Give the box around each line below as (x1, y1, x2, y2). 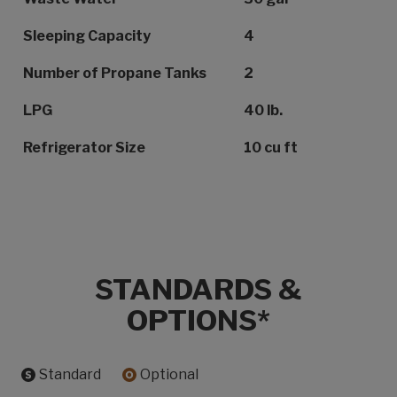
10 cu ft (244, 138, 298, 156)
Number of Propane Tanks (23, 64, 206, 82)
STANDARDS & (95, 271, 302, 307)
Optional (140, 365, 198, 383)
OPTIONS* (127, 302, 270, 338)
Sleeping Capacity (23, 27, 151, 44)
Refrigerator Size (23, 138, 145, 156)
